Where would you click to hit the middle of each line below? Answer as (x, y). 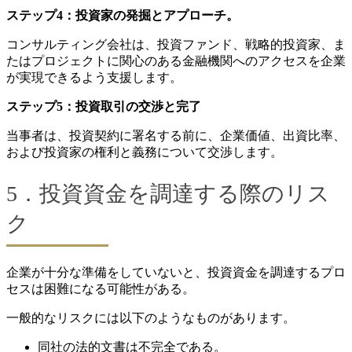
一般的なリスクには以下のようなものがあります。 (151, 318)
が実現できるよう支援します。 (94, 77)
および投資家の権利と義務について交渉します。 (145, 152)
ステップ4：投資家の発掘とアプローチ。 (123, 15)
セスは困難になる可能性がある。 (101, 289)
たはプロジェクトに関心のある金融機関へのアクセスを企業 (176, 60)
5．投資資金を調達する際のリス (168, 193)
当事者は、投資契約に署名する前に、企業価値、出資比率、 (176, 135)
